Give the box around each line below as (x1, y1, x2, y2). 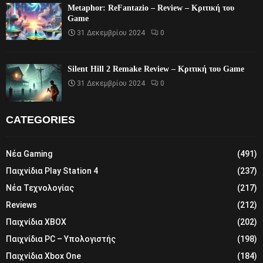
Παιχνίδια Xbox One (6, 251, 81, 261)
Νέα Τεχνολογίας (6, 183, 74, 193)
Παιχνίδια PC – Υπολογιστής (6, 234, 116, 244)
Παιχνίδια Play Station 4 (6, 166, 98, 176)
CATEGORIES (6, 113, 75, 126)
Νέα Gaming (6, 149, 52, 159)
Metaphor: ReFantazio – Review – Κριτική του (68, 4, 234, 13)
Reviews (6, 200, 37, 210)
